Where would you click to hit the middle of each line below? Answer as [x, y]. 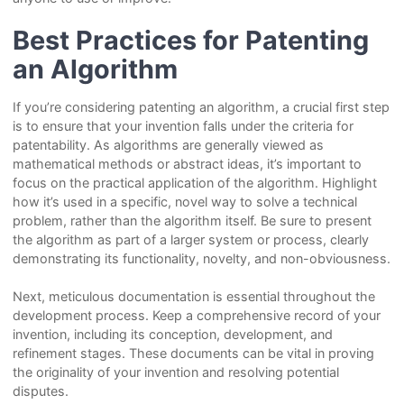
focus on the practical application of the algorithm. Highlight [194, 182]
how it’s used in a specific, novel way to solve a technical [184, 201]
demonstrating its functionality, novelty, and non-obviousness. [201, 258]
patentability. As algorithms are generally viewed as [168, 144]
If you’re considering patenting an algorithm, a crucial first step [201, 106]
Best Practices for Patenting [190, 41]
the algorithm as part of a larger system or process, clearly [190, 239]
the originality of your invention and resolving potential [175, 372]
